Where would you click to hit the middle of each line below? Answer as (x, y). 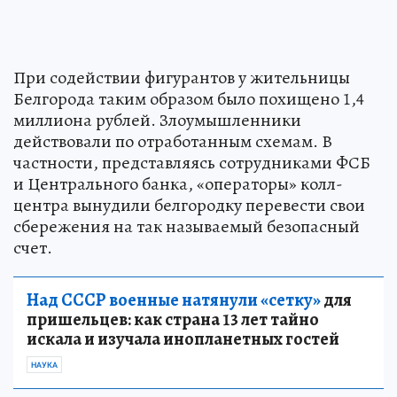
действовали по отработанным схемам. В (173, 142)
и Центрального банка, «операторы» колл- (178, 184)
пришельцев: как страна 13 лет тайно (173, 320)
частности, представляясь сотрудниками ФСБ (192, 163)
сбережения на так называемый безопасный (187, 227)
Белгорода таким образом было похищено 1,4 (189, 99)
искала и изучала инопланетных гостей (183, 339)
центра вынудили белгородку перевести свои (189, 206)
